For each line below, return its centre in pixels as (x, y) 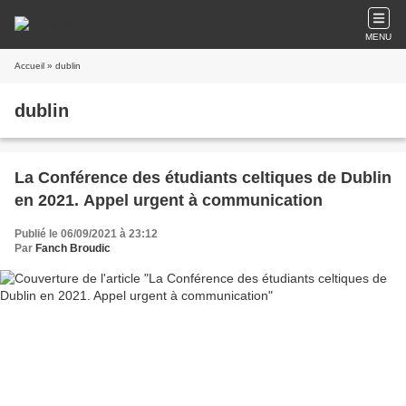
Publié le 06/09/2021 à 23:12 (86, 234)
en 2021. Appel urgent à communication (169, 200)
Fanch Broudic (73, 248)
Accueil (29, 66)
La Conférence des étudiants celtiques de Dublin (203, 178)
